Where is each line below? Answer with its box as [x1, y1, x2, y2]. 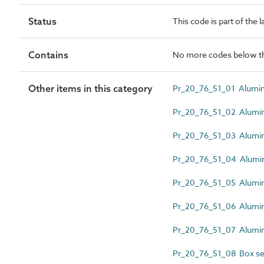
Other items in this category [28, 82, 153, 94]
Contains [28, 48, 68, 61]
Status [28, 15, 57, 27]
